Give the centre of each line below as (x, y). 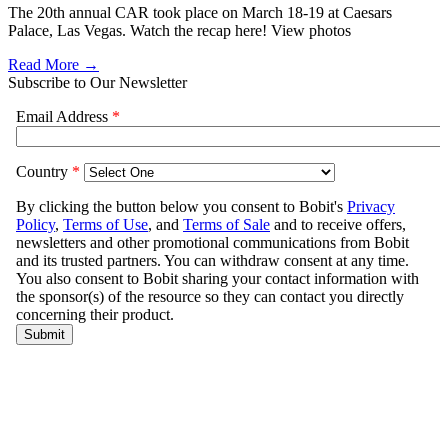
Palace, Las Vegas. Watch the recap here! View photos (179, 31)
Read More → (53, 65)
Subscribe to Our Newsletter (97, 83)
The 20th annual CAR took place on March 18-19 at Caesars (200, 13)
